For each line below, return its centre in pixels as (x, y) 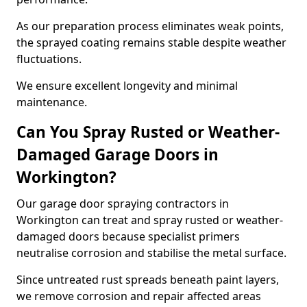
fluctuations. (49, 59)
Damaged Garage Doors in (118, 155)
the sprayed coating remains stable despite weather (151, 42)
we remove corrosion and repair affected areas (139, 296)
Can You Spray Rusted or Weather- (148, 132)
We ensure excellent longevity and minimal (127, 86)
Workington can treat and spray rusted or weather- (150, 220)
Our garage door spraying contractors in (123, 204)
